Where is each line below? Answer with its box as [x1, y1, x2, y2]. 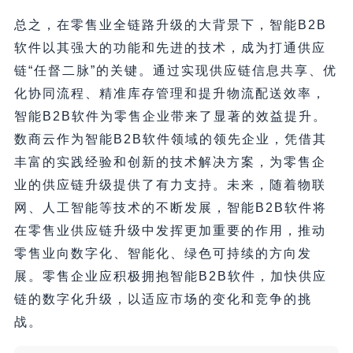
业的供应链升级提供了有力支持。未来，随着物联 [13, 177, 326, 191]
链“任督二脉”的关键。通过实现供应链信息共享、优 [13, 63, 337, 77]
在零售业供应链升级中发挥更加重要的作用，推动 [13, 223, 326, 237]
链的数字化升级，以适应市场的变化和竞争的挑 [13, 292, 312, 306]
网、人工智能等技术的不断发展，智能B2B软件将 [13, 200, 327, 214]
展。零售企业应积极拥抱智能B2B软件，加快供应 [13, 269, 327, 283]
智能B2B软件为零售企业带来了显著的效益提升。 [13, 109, 327, 123]
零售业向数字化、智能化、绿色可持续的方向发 [13, 246, 312, 260]
